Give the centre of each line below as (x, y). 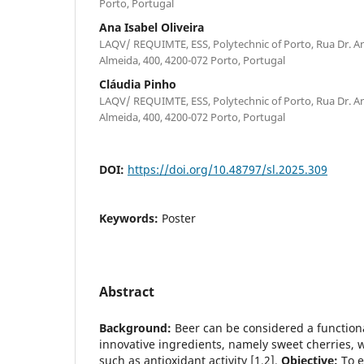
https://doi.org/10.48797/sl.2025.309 (227, 169)
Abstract (127, 291)
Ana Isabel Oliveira (152, 27)
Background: (137, 327)
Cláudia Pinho (138, 84)
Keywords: (130, 218)
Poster (179, 218)
